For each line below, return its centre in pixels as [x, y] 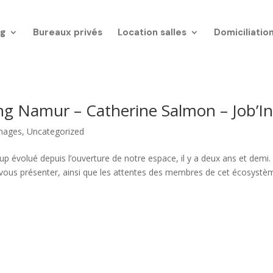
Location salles [152, 32]
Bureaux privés [67, 32]
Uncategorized [56, 131]
